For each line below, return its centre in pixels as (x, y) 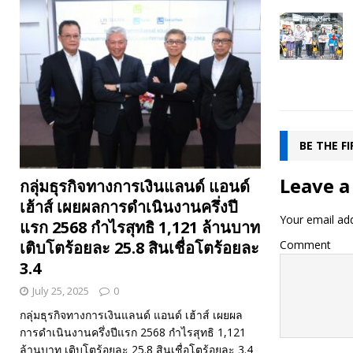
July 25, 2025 (61, 291)
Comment (305, 244)
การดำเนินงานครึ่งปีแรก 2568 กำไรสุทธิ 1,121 (133, 333)
